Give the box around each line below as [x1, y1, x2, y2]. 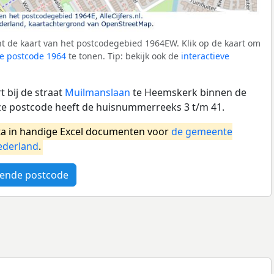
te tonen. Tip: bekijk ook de [66, 50, 181, 62]
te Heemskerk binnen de [130, 86, 246, 100]
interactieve [181, 50, 229, 62]
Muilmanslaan [65, 86, 130, 100]
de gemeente [171, 125, 232, 139]
